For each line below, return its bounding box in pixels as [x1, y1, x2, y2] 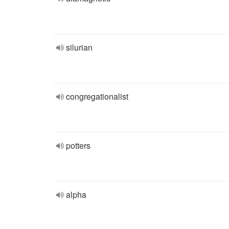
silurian [66, 41, 93, 53]
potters [66, 140, 90, 151]
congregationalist [66, 90, 128, 102]
